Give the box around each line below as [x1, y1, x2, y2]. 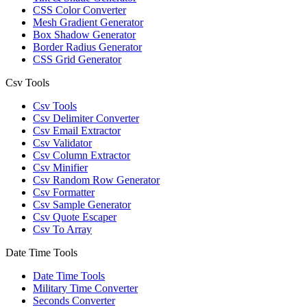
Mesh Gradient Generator [33, 16, 143, 29]
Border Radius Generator [33, 41, 142, 53]
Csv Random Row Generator [33, 174, 160, 186]
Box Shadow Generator [33, 29, 136, 41]
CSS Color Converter [33, 4, 126, 16]
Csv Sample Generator [33, 199, 131, 211]
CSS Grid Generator [33, 53, 121, 66]
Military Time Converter [33, 282, 138, 295]
